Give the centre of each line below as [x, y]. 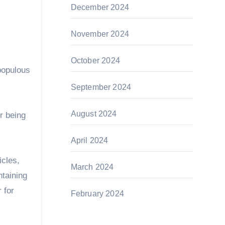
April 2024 [89, 140]
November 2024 [100, 34]
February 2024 [97, 194]
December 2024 [100, 7]
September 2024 [101, 87]
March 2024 [92, 167]
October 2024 [95, 61]
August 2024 [94, 114]
